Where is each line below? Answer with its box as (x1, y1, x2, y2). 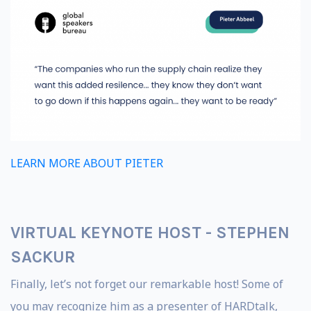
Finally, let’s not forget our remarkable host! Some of (10, 276, 283, 292)
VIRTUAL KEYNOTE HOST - (10, 223, 216, 243)
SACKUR (10, 247, 76, 267)
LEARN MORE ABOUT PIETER (10, 155, 163, 171)
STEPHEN (216, 223, 289, 243)
